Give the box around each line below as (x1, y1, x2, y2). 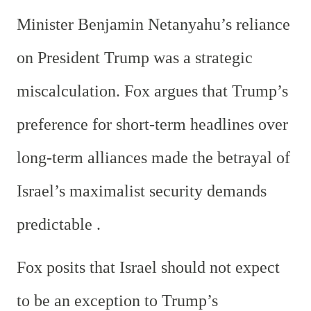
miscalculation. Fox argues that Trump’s (17, 81, 288, 100)
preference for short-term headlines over (17, 115, 288, 133)
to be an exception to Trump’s (17, 291, 218, 310)
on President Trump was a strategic (17, 48, 253, 67)
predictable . (17, 215, 101, 233)
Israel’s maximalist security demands (17, 181, 267, 200)
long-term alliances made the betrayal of (17, 148, 290, 167)
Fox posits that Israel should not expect (17, 258, 280, 276)
